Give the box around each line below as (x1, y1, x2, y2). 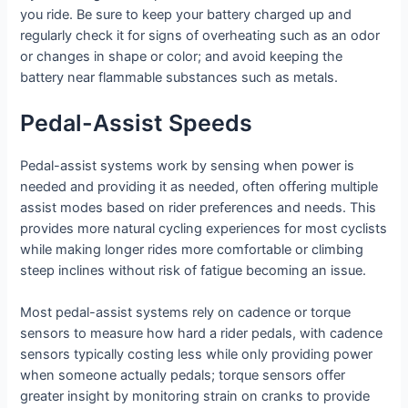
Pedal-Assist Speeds (20, 109, 253, 138)
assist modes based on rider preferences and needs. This (20, 199, 377, 217)
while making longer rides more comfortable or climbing (20, 241, 364, 259)
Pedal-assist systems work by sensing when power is (20, 158, 355, 175)
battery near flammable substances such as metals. (20, 68, 339, 86)
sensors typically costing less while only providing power (20, 346, 373, 363)
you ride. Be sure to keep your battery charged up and (20, 5, 352, 23)
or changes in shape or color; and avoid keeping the (20, 47, 343, 65)
